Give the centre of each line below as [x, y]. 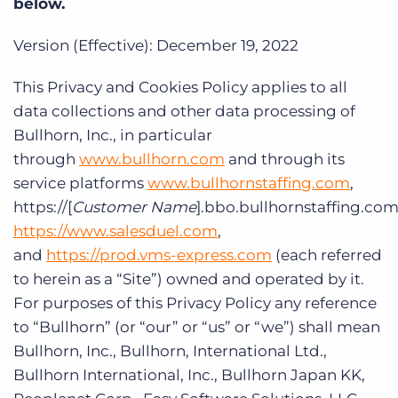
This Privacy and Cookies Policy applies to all [180, 87]
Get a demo [89, 12]
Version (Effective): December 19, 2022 [156, 45]
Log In [323, 11]
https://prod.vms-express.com [159, 255]
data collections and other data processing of [184, 111]
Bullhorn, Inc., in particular [113, 135]
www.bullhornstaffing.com [249, 183]
